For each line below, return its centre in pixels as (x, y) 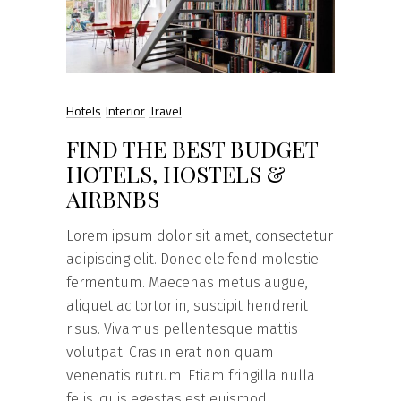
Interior (125, 110)
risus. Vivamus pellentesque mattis (182, 328)
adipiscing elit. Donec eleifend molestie (192, 259)
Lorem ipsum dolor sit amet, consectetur (200, 235)
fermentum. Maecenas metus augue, (187, 282)
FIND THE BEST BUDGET (192, 148)
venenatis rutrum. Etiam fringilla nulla (191, 375)
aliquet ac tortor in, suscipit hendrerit (187, 305)
